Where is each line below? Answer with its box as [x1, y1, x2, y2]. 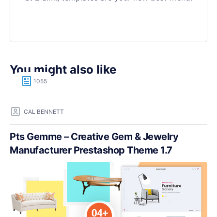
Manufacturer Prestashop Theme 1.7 [10, 144, 172, 156]
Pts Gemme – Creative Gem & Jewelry [10, 131, 178, 143]
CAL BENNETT [24, 108, 64, 115]
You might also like [10, 62, 116, 77]
